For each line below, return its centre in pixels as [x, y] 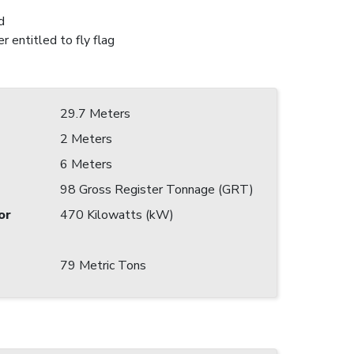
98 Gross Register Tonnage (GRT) [157, 190]
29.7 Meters [95, 114]
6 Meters [86, 165]
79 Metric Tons [103, 266]
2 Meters [86, 139]
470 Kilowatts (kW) [117, 215]
